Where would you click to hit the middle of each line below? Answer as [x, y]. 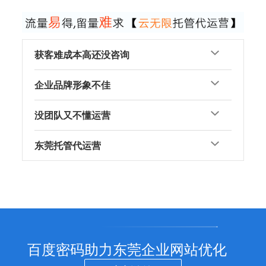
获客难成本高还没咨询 [82, 55]
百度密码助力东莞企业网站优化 [127, 249]
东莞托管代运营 [68, 145]
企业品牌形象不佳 [73, 85]
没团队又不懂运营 [73, 115]
